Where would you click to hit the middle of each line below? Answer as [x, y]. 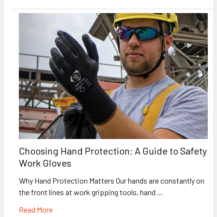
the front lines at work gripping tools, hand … [91, 192]
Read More [36, 209]
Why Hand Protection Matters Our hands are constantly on [112, 180]
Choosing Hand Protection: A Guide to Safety [113, 150]
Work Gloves [45, 163]
